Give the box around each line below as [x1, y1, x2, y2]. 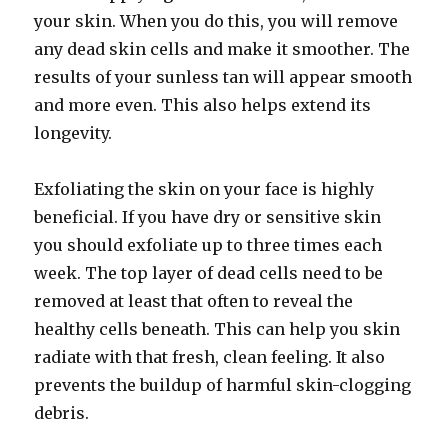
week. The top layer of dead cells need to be [34, 263, 384, 283]
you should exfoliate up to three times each [34, 235, 383, 255]
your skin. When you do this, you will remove [34, 11, 399, 31]
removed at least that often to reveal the [34, 291, 354, 311]
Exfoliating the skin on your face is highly [34, 179, 375, 199]
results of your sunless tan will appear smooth [34, 67, 413, 87]
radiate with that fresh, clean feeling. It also [34, 347, 386, 367]
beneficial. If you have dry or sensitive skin [34, 207, 382, 227]
